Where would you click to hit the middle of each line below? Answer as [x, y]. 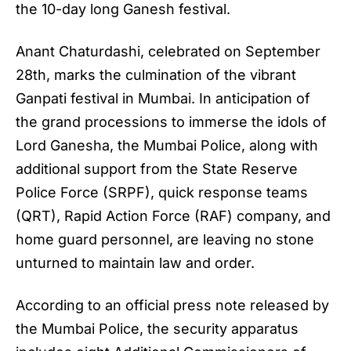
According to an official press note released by [172, 306]
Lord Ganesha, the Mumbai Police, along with [167, 146]
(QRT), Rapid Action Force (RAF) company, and [173, 216]
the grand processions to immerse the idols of [171, 122]
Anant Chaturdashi [78, 52]
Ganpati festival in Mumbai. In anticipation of [163, 99]
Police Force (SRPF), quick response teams [162, 193]
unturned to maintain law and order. [135, 263]
